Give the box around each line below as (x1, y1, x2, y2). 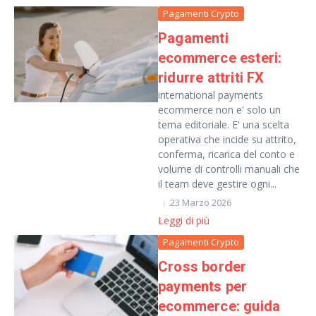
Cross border (158, 258, 247, 275)
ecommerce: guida (158, 298, 281, 315)
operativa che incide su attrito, (158, 133, 296, 146)
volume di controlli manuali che (158, 162, 300, 176)
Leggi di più (158, 214, 209, 227)
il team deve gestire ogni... (158, 177, 276, 190)
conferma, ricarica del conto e (158, 147, 295, 161)
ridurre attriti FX (158, 69, 265, 86)
